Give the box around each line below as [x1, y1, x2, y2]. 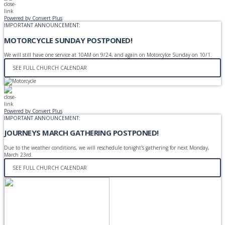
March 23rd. [4, 151, 33, 158]
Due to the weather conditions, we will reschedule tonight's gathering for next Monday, [4, 144, 209, 151]
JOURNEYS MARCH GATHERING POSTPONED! [4, 128, 159, 138]
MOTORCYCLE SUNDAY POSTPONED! [4, 35, 133, 45]
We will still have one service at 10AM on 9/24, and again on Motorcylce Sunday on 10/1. [4, 51, 212, 58]
